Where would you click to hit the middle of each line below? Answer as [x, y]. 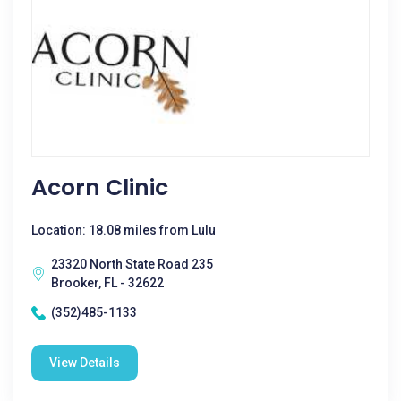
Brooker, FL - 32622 [107, 283]
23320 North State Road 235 [132, 264]
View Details [85, 363]
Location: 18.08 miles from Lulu [124, 230]
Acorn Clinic [100, 188]
